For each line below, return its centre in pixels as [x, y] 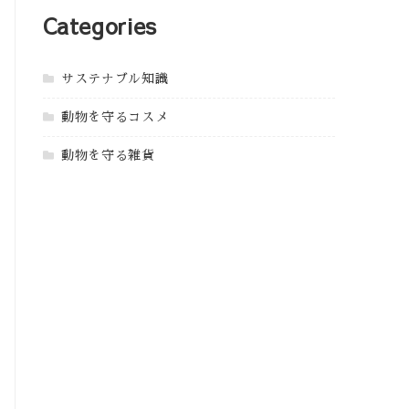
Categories [100, 25]
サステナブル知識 [115, 78]
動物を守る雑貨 [108, 155]
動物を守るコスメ [115, 116]
